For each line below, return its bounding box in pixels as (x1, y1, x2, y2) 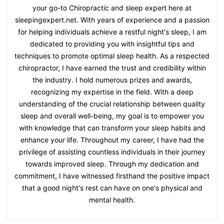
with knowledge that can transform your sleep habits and (18, 123, 205, 132)
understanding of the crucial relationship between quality (19, 99, 205, 108)
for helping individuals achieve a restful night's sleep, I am (17, 27, 206, 36)
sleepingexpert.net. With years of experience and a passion (14, 15, 209, 24)
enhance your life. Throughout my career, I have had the (20, 135, 204, 144)
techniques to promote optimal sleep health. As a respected (14, 51, 209, 60)
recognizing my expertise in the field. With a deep (30, 87, 193, 96)
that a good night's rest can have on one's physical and (21, 183, 202, 192)
